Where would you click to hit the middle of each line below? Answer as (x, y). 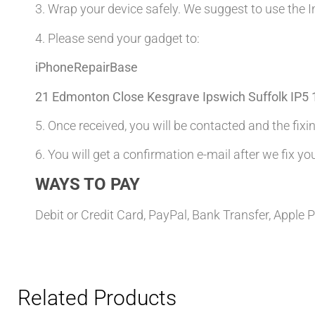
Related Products (97, 298)
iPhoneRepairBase (86, 67)
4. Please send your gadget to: (117, 38)
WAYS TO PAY (88, 184)
